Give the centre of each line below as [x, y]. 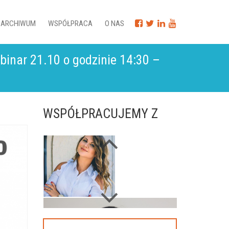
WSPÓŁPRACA [70, 24]
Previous [113, 212]
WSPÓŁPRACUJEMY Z [100, 113]
